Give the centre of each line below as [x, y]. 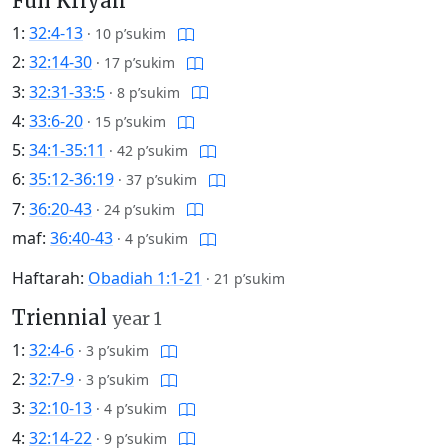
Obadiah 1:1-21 [145, 277]
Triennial [62, 317]
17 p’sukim [139, 63]
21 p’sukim [249, 278]
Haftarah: [50, 277]
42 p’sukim [152, 151]
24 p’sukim [139, 209]
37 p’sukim [161, 180]
